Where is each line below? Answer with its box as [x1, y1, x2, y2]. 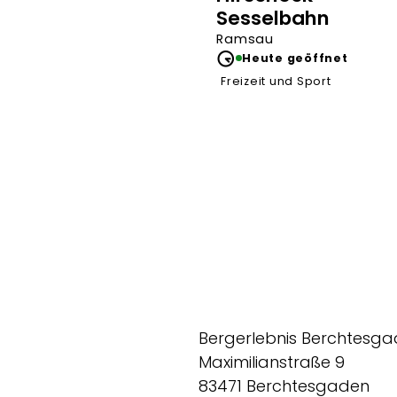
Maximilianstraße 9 [198, 350, 345, 373]
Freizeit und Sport [221, 73, 331, 89]
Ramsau [216, 29, 275, 48]
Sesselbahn [216, 4, 330, 32]
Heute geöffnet [242, 50, 348, 66]
